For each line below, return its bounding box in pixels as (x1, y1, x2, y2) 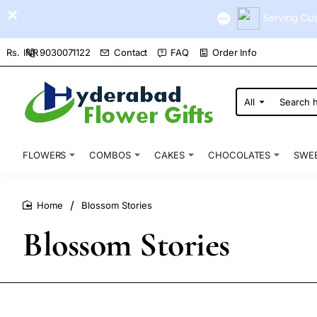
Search (236, 100, 267, 113)
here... (236, 112, 265, 124)
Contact (114, 46, 148, 58)
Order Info (212, 46, 258, 58)
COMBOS (89, 149, 131, 161)
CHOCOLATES (208, 149, 271, 161)
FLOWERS (23, 149, 67, 161)
